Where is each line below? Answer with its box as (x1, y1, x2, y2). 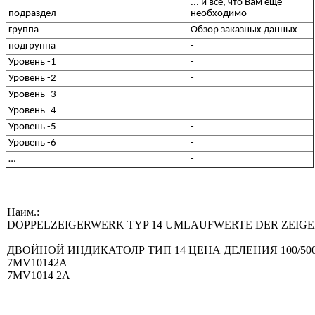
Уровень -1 (8, 56, 57, 67)
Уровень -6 (8, 137, 57, 148)
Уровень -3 (8, 89, 57, 100)
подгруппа (8, 40, 56, 51)
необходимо (191, 8, 247, 19)
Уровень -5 (8, 121, 57, 132)
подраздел (8, 8, 57, 19)
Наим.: (7, 205, 39, 218)
